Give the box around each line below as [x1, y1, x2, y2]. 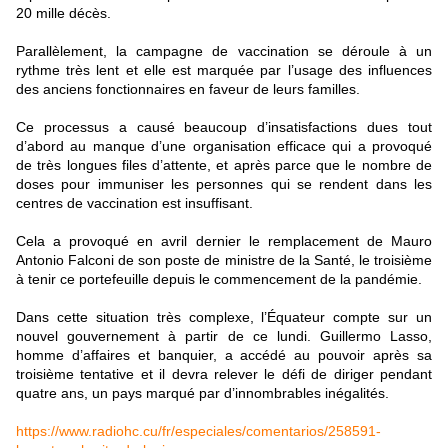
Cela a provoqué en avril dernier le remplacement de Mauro [16, 233, 432, 249]
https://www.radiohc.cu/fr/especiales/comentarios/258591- [16, 423, 381, 439]
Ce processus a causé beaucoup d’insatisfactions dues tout [16, 119, 432, 135]
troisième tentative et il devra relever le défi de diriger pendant [16, 366, 432, 382]
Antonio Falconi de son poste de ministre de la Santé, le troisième [16, 252, 432, 268]
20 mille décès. [16, 5, 111, 21]
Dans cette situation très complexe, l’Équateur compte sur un [16, 309, 432, 325]
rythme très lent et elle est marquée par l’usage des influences [16, 62, 432, 78]
